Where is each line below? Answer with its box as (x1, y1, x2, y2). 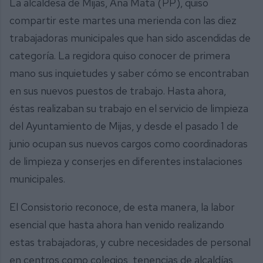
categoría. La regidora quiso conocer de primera (9, 49, 230, 63)
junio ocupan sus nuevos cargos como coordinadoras (9, 137, 248, 151)
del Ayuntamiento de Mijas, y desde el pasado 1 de (9, 119, 238, 133)
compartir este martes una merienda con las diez (9, 14, 237, 28)
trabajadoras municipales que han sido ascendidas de (9, 31, 251, 45)
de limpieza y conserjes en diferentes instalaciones (9, 154, 242, 168)
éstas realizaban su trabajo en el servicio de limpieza (9, 102, 248, 116)
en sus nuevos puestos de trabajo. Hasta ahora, (9, 84, 226, 98)
